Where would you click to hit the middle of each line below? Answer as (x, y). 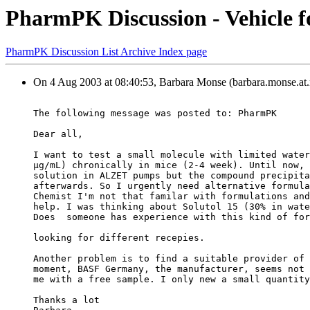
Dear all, (58, 134)
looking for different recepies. (119, 238)
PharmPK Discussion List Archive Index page (106, 52)
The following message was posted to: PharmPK (155, 113)
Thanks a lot (66, 300)
